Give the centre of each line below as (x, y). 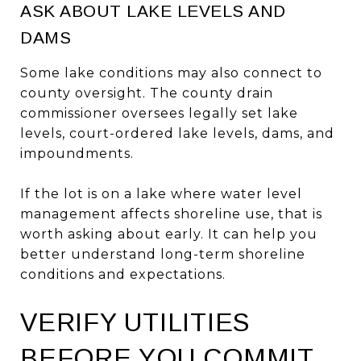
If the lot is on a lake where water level (161, 193)
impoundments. (77, 153)
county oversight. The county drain (147, 93)
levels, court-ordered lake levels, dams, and (177, 133)
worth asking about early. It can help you (169, 234)
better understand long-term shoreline (163, 254)
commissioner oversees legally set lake (159, 113)
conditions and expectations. (123, 274)
